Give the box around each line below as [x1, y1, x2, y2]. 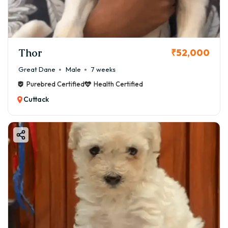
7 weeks [91, 65, 116, 74]
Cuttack [23, 95, 49, 104]
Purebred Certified [26, 80, 84, 89]
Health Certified [94, 80, 143, 89]
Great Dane [18, 65, 55, 74]
